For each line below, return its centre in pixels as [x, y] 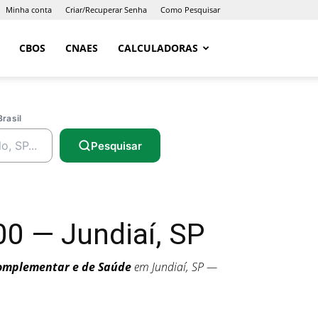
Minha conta [29, 10]
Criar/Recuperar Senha [106, 10]
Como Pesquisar [190, 10]
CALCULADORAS [158, 48]
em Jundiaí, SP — [174, 267]
